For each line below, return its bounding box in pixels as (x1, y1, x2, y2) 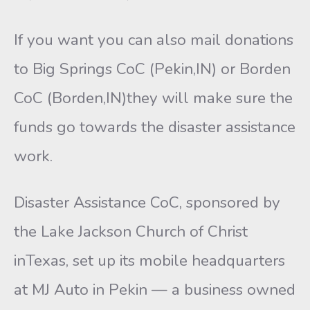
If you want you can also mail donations (14, 29, 293, 51)
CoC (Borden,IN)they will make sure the (14, 87, 293, 109)
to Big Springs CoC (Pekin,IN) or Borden (14, 58, 291, 80)
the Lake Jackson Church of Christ (14, 221, 248, 242)
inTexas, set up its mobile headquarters (14, 250, 285, 271)
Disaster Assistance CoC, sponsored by (14, 192, 280, 213)
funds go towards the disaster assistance (14, 116, 295, 138)
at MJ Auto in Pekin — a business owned (14, 279, 295, 300)
